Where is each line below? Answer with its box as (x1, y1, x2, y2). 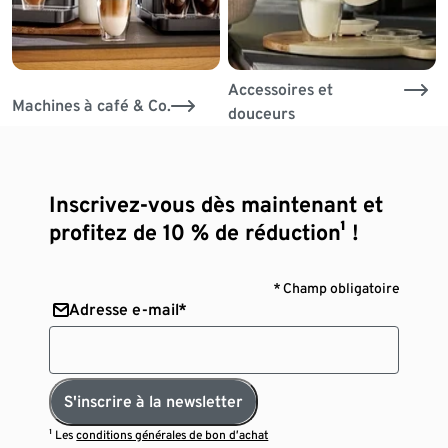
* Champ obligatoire (273, 279, 399, 296)
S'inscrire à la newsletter (64, 391, 244, 411)
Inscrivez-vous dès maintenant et (49, 190, 384, 217)
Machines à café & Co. (12, 95, 171, 115)
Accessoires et (227, 79, 333, 99)
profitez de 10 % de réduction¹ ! (49, 218, 360, 245)
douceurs (227, 103, 295, 123)
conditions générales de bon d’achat (76, 427, 269, 442)
